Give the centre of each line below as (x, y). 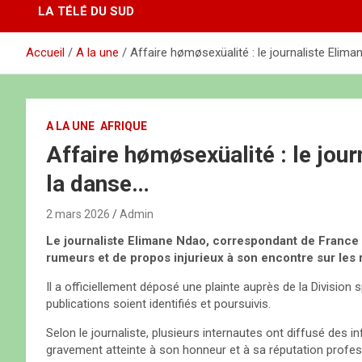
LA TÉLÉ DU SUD (86, 12)
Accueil (45, 53)
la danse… (98, 184)
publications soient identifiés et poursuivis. (158, 304)
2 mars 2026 (78, 215)
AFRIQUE (124, 126)
